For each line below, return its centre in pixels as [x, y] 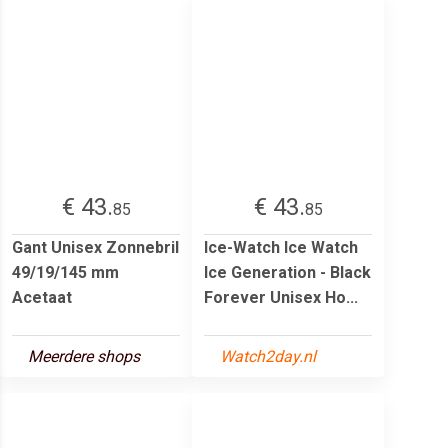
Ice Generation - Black [287, 272]
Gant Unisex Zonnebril [95, 247]
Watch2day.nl [268, 356]
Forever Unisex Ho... [281, 297]
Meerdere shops [84, 356]
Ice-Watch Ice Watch [281, 247]
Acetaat [42, 297]
